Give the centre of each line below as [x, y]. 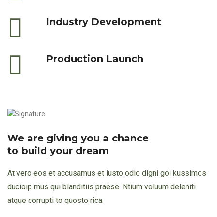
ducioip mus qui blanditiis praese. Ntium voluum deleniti [101, 186]
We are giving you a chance [78, 138]
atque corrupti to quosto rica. [55, 200]
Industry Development [104, 22]
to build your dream [58, 150]
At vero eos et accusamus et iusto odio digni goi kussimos [107, 173]
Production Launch [95, 58]
